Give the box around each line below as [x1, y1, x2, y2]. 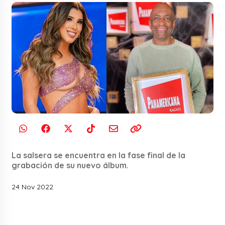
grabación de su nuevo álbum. [12, 160, 129, 170]
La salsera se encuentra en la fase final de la [12, 150, 186, 160]
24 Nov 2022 [12, 182, 54, 191]
